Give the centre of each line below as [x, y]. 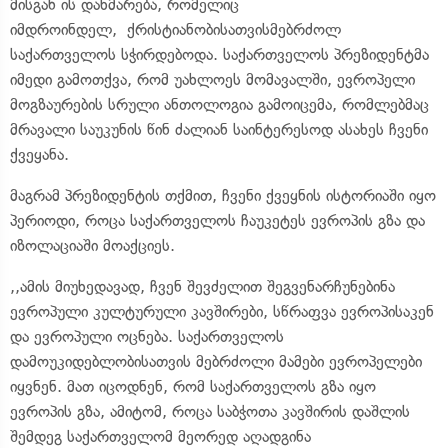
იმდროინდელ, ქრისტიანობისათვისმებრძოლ [175, 29]
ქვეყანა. [39, 154]
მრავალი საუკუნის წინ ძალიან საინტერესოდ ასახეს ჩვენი [219, 129]
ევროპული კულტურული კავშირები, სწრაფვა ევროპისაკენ [222, 311]
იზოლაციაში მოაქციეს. [92, 245]
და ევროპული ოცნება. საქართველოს [147, 336]
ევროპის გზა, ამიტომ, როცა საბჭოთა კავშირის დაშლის [210, 411]
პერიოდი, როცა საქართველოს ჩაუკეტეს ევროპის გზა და [217, 220]
